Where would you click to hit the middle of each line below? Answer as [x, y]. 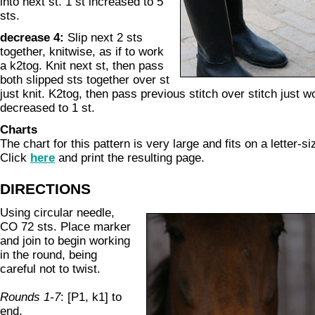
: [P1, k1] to [91, 297]
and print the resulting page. [130, 158]
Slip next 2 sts [103, 38]
